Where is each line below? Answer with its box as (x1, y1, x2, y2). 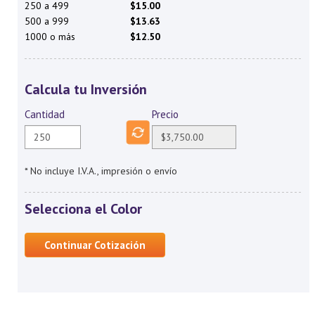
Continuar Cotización (44, 238, 146, 252)
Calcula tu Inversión (24, 80, 147, 98)
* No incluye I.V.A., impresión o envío (24, 165, 177, 177)
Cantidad (24, 108, 65, 121)
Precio (151, 108, 179, 121)
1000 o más (24, 30, 75, 43)
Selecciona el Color (24, 200, 142, 218)
